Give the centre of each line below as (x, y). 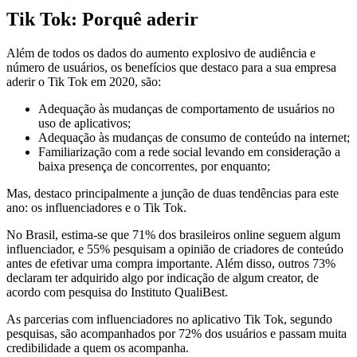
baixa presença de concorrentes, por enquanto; (154, 167)
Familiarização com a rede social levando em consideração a (189, 152)
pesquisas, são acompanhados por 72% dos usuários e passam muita (177, 334)
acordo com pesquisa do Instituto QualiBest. (117, 292)
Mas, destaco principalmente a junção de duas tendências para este (173, 194)
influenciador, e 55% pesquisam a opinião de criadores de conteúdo (175, 249)
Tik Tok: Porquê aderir (102, 20)
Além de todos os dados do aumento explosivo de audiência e (161, 53)
